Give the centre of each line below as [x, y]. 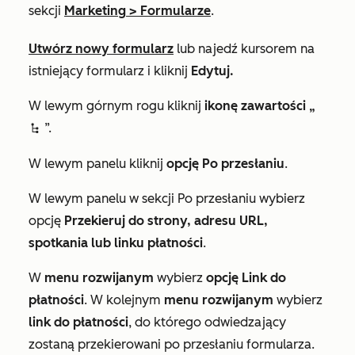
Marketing [95, 11]
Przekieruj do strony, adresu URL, [166, 221]
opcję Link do [246, 278]
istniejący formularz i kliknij [110, 71]
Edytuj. [212, 71]
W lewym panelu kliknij [97, 164]
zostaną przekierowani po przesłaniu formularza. [172, 344]
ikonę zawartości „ [258, 106]
